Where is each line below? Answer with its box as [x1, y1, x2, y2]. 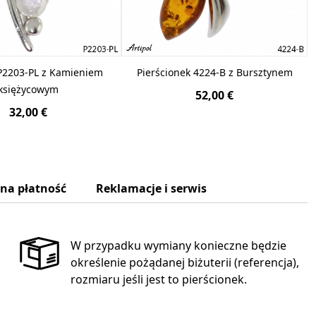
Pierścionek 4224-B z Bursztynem [136, 65, 293, 79]
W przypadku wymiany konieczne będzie [70, 237, 286, 253]
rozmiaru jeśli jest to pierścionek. [70, 271, 247, 287]
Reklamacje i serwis [96, 180, 207, 196]
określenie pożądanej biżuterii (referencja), [70, 254, 299, 270]
